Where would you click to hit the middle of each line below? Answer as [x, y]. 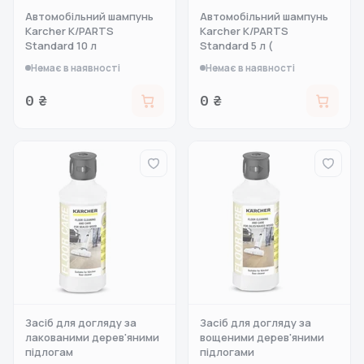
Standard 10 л [61, 45]
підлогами [227, 352]
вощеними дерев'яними [262, 337]
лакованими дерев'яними [92, 337]
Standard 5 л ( [236, 45]
